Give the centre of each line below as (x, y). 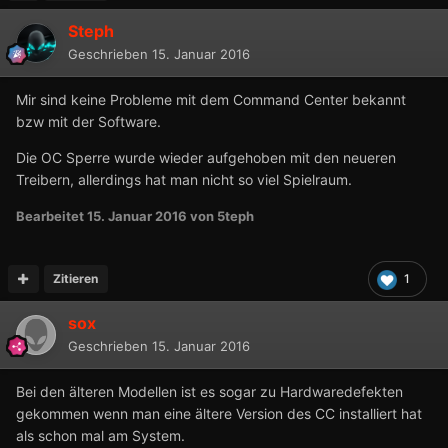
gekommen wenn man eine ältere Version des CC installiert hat (219, 414)
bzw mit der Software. (88, 122)
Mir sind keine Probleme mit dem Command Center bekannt (211, 100)
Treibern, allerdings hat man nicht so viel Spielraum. (184, 180)
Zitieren (76, 279)
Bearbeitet (51, 216)
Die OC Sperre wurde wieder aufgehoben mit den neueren (206, 158)
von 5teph (220, 216)
